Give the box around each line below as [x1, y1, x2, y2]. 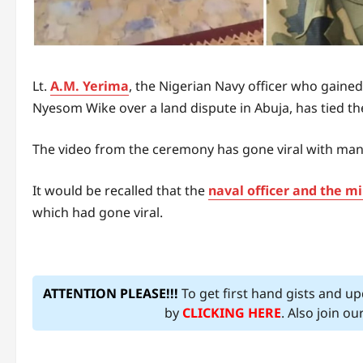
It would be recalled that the [32, 181, 208, 200]
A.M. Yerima [50, 77, 129, 96]
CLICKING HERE [182, 304, 282, 322]
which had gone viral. [32, 203, 163, 222]
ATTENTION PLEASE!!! [42, 284, 178, 303]
